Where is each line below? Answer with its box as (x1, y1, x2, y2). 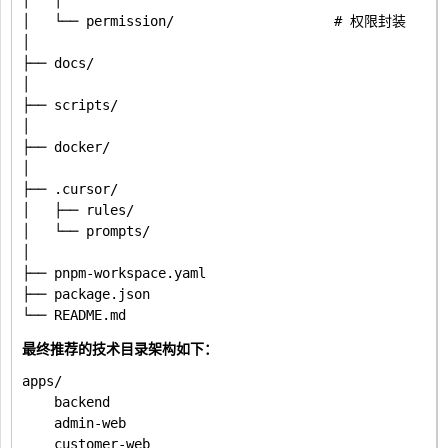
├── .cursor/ (22, 181, 118, 197)
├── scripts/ (22, 97, 118, 113)
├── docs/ (22, 55, 94, 71)
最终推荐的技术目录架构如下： (22, 338, 218, 358)
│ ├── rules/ (22, 202, 134, 218)
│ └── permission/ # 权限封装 (22, 13, 406, 29)
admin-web (22, 415, 126, 431)
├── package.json (22, 286, 150, 302)
